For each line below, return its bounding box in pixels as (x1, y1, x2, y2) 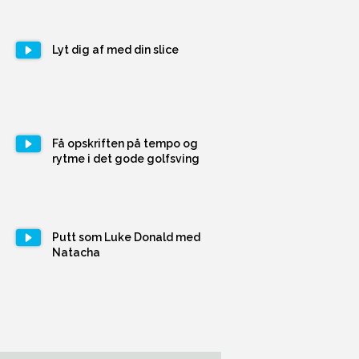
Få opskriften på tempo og (52, 136, 199, 150)
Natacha (52, 245, 101, 259)
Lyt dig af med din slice (52, 42, 179, 56)
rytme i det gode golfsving (52, 151, 200, 165)
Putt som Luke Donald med (52, 230, 201, 244)
